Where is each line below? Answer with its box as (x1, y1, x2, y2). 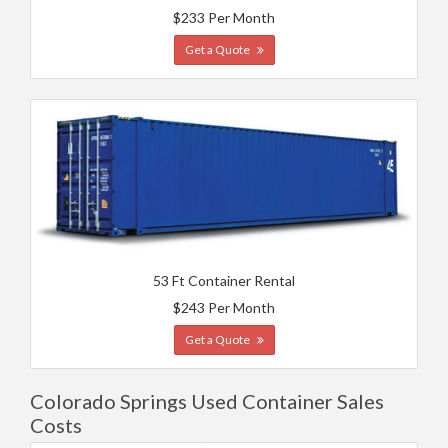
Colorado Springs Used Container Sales (30, 389, 384, 413)
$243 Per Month (173, 299, 275, 316)
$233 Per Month (173, 9, 275, 26)
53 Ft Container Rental (153, 272, 295, 289)
